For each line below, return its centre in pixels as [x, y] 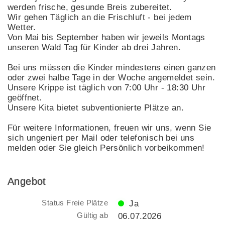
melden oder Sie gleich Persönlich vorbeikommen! [106, 148]
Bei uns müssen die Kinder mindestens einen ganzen [112, 67]
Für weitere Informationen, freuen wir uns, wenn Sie [109, 128]
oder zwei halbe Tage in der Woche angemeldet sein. [111, 77]
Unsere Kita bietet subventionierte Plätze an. [96, 107]
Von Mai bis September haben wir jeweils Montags [106, 37]
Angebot [27, 181]
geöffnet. [25, 97]
